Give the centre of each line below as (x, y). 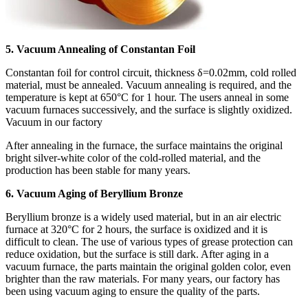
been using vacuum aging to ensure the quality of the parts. (133, 291)
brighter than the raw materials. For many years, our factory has (143, 278)
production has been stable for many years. (98, 170)
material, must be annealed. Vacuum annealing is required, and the (148, 85)
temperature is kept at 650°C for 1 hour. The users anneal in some (147, 97)
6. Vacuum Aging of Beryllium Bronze (94, 193)
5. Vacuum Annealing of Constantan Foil (100, 49)
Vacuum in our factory (54, 122)
